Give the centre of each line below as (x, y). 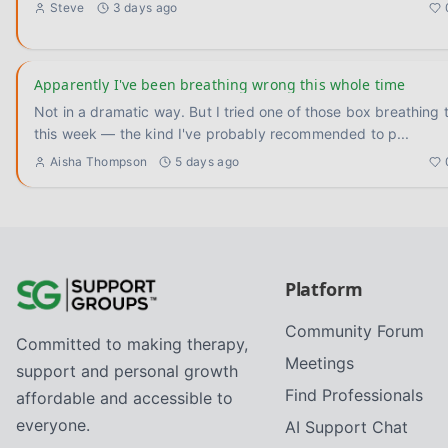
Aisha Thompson (99, 161)
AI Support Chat (346, 427)
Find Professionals (353, 395)
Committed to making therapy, (132, 344)
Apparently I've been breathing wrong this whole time (220, 84)
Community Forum (354, 331)
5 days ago (207, 161)
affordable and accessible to (124, 398)
